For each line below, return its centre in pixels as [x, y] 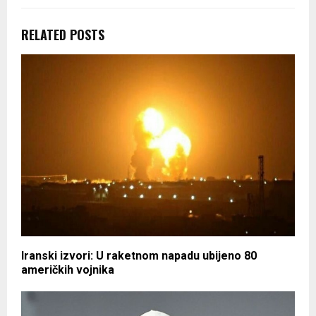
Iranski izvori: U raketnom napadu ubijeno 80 [139, 256]
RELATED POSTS [63, 34]
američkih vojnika [68, 270]
